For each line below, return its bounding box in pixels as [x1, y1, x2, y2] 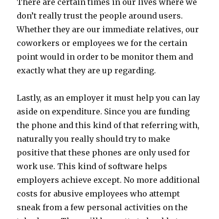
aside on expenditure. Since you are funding [17, 107, 190, 116]
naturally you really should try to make [17, 134, 171, 144]
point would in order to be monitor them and [17, 52, 194, 62]
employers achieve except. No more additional [17, 175, 200, 185]
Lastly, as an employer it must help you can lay [17, 93, 200, 103]
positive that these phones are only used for [17, 148, 191, 157]
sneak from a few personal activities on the [17, 202, 188, 212]
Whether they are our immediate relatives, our [17, 24, 199, 34]
